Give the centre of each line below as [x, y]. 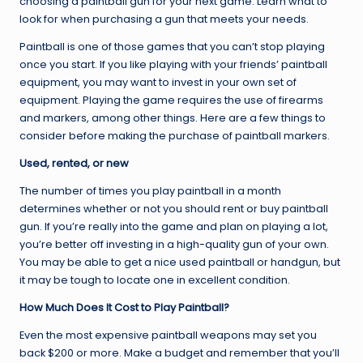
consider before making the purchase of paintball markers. [175, 135]
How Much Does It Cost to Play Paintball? [124, 307]
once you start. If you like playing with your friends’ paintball [173, 64]
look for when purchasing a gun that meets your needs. [164, 19]
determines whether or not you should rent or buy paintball [174, 208]
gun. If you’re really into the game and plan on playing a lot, [174, 226]
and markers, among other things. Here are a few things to [173, 117]
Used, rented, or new [74, 163]
